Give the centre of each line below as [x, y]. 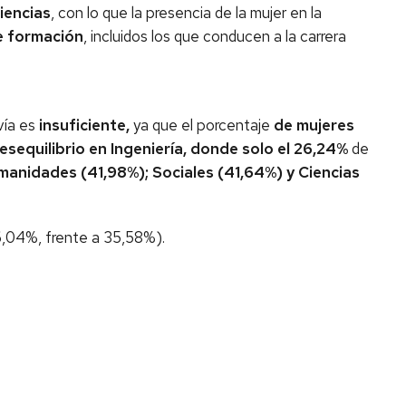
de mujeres [314, 125]
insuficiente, [84, 125]
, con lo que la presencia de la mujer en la [186, 13]
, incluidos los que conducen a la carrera [215, 36]
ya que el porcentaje [202, 125]
